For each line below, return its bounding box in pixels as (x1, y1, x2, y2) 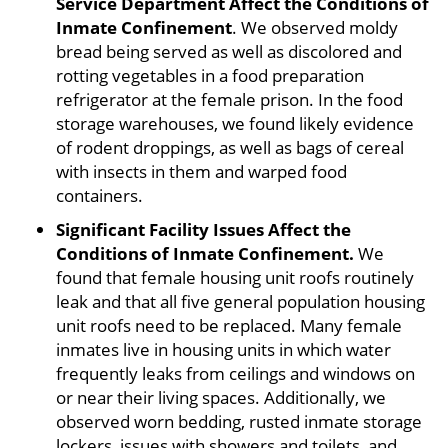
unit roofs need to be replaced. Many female (56, 314, 402, 338)
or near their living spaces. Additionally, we (56, 386, 386, 410)
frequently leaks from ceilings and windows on (56, 362, 415, 386)
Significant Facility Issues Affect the (56, 218, 351, 242)
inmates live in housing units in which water (56, 338, 391, 362)
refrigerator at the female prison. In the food (56, 88, 403, 112)
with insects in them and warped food (56, 160, 347, 184)
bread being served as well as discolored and (56, 40, 402, 64)
